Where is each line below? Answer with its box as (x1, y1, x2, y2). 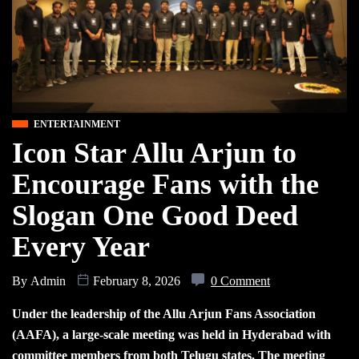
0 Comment (211, 273, 270, 288)
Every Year (12, 230, 150, 263)
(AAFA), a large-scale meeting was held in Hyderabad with (12, 327, 331, 341)
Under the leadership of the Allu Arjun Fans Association (12, 306, 316, 321)
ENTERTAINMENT (34, 118, 120, 130)
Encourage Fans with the (12, 167, 319, 200)
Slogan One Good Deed (12, 199, 298, 232)
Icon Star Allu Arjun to (12, 136, 296, 169)
